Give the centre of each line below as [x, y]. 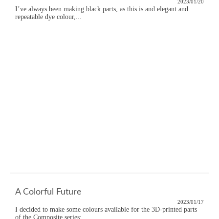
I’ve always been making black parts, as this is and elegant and [102, 9]
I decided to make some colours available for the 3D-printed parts [106, 209]
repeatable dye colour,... [48, 17]
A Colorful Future [48, 192]
